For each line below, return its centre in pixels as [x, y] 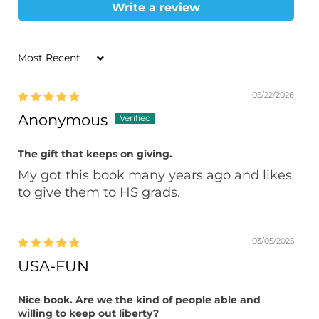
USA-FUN [53, 266]
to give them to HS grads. [99, 192]
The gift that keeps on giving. [95, 153]
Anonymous [63, 120]
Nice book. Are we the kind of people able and [139, 299]
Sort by [36, 63]
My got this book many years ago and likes [155, 174]
